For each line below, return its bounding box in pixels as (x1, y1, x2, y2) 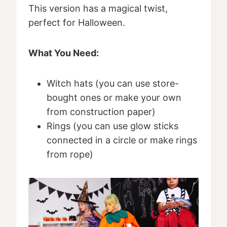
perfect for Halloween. (28, 17, 125, 28)
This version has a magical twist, (28, 3, 168, 14)
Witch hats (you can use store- (47, 78, 179, 89)
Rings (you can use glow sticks (47, 121, 178, 132)
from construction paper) (47, 106, 156, 118)
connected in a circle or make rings (47, 135, 197, 146)
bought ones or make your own (47, 92, 181, 103)
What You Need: (28, 48, 99, 59)
